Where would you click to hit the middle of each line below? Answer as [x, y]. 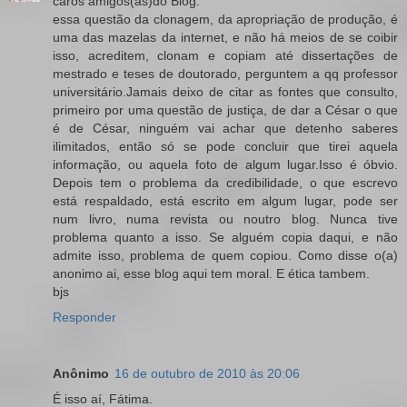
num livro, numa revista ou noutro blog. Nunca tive [225, 218]
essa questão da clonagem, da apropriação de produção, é [225, 19]
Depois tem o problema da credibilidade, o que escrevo [225, 182]
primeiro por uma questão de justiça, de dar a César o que [225, 109]
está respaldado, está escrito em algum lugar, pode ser [225, 200]
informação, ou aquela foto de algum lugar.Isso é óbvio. [225, 164]
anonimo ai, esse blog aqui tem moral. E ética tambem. [211, 273]
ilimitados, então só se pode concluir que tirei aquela [225, 146]
